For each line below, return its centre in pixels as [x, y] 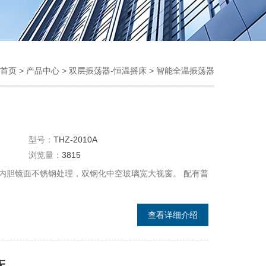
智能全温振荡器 [185, 71]
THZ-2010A [75, 140]
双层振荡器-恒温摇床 [108, 71]
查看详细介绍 [173, 215]
